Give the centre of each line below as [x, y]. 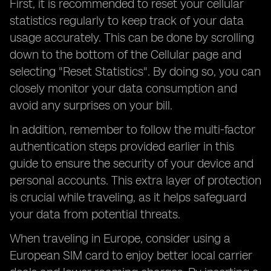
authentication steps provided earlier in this [122, 146]
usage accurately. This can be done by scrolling [132, 38]
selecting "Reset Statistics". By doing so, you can [135, 71]
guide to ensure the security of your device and [132, 163]
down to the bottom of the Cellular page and [126, 54]
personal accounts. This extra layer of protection [135, 180]
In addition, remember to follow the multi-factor [132, 129]
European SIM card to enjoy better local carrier [131, 255]
